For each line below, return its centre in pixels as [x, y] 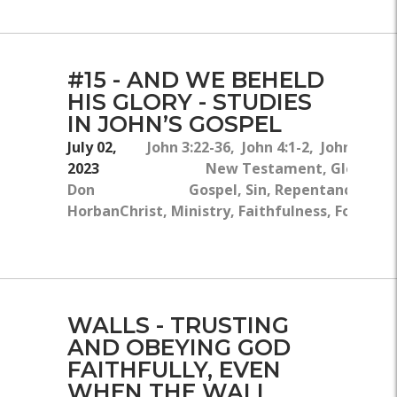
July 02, [92, 148]
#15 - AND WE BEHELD [196, 80]
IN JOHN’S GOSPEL [175, 124]
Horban [93, 211]
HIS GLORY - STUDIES [190, 102]
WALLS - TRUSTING [178, 326]
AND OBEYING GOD [179, 348]
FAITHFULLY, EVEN [174, 370]
